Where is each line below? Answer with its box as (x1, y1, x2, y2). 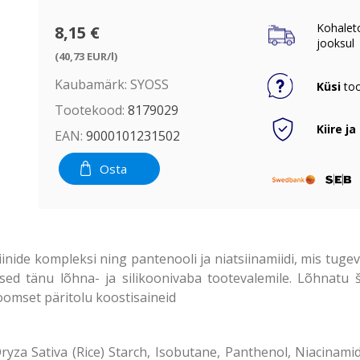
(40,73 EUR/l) (54, 48, 117, 63)
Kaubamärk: (54, 75, 127, 93)
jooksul (317, 35, 355, 51)
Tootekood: (54, 100, 125, 119)
